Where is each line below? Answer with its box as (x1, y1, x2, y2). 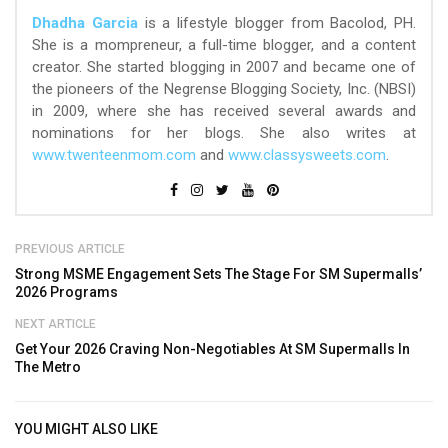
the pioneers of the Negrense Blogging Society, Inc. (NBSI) (32, 80, 416, 99)
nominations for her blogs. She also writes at (32, 124, 416, 143)
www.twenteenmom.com (32, 146, 196, 165)
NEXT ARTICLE (15, 317, 96, 332)
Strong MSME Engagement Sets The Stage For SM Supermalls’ (15, 266, 422, 283)
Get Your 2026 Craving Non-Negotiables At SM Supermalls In (15, 341, 410, 358)
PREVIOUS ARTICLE (15, 242, 125, 257)
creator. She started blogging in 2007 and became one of (32, 58, 416, 77)
